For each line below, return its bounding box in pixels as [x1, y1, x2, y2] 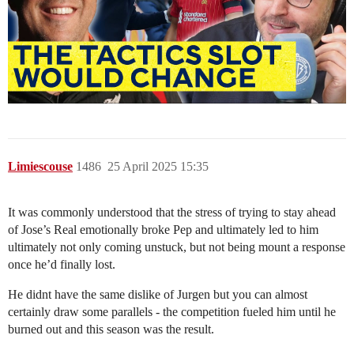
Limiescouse [8, 159, 73, 173]
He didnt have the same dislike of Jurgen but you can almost [8, 287, 307, 301]
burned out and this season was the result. [8, 322, 214, 336]
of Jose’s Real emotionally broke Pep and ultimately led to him [8, 222, 318, 236]
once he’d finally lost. [8, 257, 115, 271]
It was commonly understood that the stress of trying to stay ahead [8, 205, 336, 219]
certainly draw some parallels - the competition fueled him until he [8, 304, 336, 318]
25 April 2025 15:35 [107, 159, 209, 173]
